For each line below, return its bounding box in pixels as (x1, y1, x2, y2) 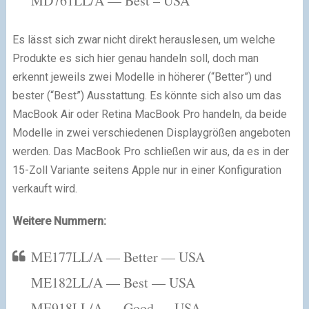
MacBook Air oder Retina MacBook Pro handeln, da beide (12, 108, 287, 121)
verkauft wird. (12, 182, 77, 195)
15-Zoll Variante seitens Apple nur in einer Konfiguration (12, 163, 281, 177)
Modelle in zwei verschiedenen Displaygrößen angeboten (12, 126, 290, 139)
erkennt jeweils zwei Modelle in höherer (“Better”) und (12, 70, 272, 83)
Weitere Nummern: (12, 215, 106, 228)
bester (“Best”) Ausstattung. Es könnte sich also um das (12, 89, 281, 102)
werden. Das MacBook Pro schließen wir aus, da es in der (12, 145, 289, 158)
